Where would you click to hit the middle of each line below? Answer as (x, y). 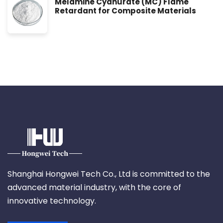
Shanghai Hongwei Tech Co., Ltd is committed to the (109, 174)
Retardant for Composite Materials (125, 11)
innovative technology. (52, 201)
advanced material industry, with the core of (94, 188)
